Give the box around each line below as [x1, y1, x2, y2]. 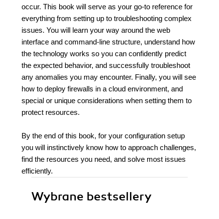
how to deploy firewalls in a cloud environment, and [22, 85, 183, 93]
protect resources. [22, 108, 80, 116]
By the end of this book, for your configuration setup [22, 131, 185, 140]
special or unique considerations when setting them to [22, 96, 192, 105]
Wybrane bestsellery [31, 189, 152, 204]
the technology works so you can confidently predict [22, 49, 186, 58]
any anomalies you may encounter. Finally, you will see [22, 73, 196, 81]
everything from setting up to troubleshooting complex [22, 14, 192, 22]
